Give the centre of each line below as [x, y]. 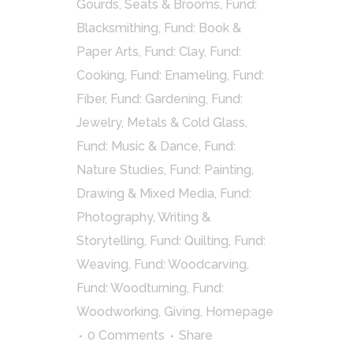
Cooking [100, 75]
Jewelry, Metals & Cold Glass [161, 122]
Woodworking [117, 311]
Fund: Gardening [158, 98]
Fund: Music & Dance [137, 146]
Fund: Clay [174, 51]
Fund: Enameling [178, 75]
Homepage [240, 311]
